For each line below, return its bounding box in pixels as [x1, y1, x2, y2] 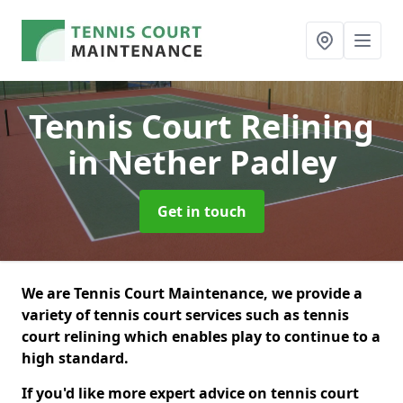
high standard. [22, 348, 129, 368]
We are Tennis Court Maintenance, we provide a [22, 283, 363, 303]
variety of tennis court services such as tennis [22, 305, 349, 325]
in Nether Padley [67, 140, 336, 184]
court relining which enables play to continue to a [22, 327, 381, 346]
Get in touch [157, 201, 246, 221]
